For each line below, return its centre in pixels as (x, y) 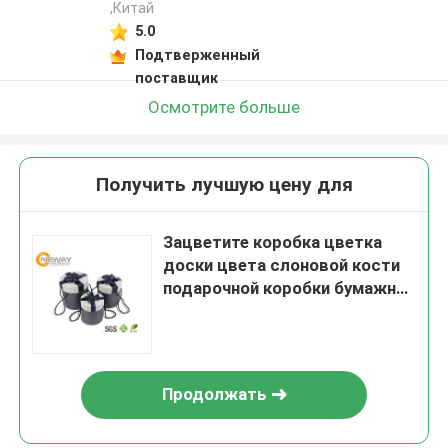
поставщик (176, 77)
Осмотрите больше (224, 106)
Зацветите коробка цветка (273, 242)
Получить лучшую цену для (224, 185)
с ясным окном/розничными (277, 311)
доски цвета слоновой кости (282, 265)
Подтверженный (197, 54)
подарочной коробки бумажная (289, 288)
